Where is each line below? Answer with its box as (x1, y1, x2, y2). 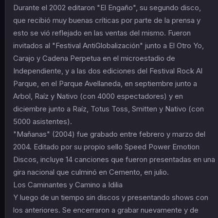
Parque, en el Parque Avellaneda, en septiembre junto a (13, 78, 197, 88)
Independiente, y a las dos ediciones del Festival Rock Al (13, 66, 202, 75)
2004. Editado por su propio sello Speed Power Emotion (13, 142, 200, 151)
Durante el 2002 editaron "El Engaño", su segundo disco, (13, 2, 201, 12)
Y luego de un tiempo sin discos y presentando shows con (13, 192, 208, 202)
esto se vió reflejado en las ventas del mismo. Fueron (13, 28, 191, 37)
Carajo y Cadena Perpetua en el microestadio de (13, 53, 175, 63)
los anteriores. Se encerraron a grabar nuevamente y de (13, 205, 199, 215)
